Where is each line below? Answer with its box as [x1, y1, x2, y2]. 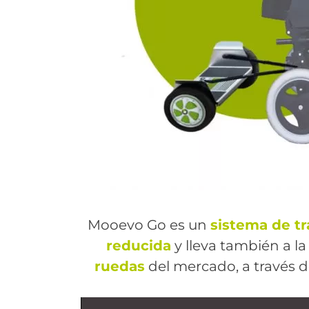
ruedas [94, 258, 145, 275]
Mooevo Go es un [87, 217, 210, 233]
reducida [106, 237, 171, 254]
